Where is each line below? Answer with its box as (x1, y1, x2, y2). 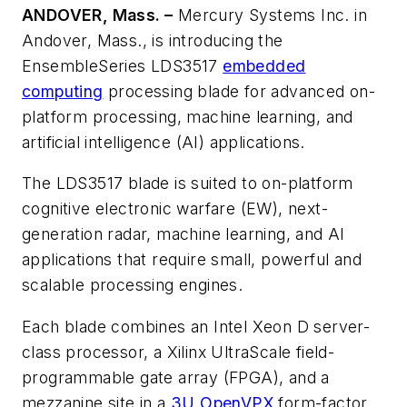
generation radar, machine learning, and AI (22, 224, 345, 244)
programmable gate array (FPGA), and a (22, 367, 330, 387)
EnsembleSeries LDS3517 (22, 55, 223, 75)
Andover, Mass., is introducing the (22, 30, 283, 50)
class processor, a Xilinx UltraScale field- (22, 342, 335, 362)
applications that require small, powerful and (22, 250, 362, 270)
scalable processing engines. (22, 275, 243, 295)
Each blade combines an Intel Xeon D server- (22, 316, 371, 336)
